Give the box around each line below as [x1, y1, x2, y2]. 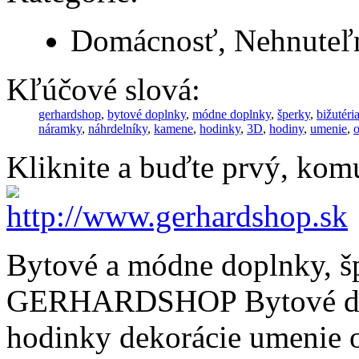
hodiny [269, 121, 304, 135]
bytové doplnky [107, 107, 186, 121]
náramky [38, 121, 82, 135]
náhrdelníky [88, 121, 147, 135]
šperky [277, 107, 310, 121]
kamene [154, 121, 193, 135]
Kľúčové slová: [6, 71, 200, 107]
